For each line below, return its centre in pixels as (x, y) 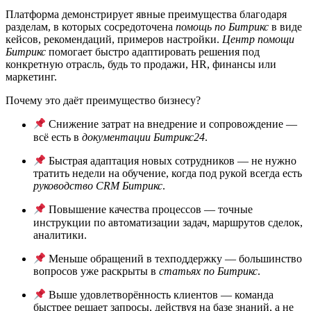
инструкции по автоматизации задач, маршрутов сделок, (168, 222)
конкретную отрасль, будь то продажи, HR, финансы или (141, 65)
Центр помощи (258, 40)
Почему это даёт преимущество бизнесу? (103, 101)
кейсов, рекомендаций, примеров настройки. (114, 40)
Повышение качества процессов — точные (150, 210)
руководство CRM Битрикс (98, 186)
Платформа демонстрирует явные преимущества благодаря (146, 15)
